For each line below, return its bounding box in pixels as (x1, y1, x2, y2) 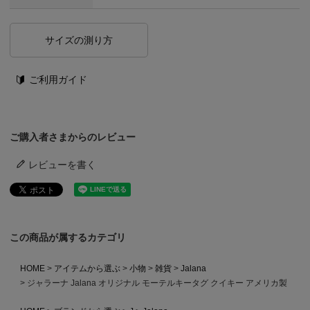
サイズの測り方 (45, 34, 113, 46)
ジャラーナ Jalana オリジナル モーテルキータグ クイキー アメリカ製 (26, 277, 287, 288)
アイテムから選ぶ (53, 263, 120, 273)
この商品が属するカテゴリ (10, 231, 127, 243)
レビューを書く (28, 158, 97, 170)
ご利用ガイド (29, 73, 88, 85)
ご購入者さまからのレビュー (10, 131, 136, 143)
